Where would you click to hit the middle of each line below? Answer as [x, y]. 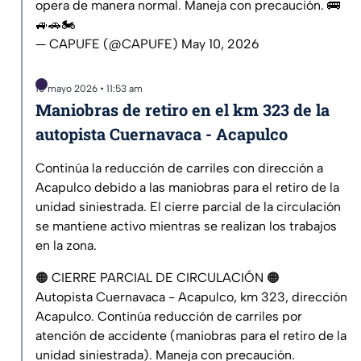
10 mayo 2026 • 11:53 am [89, 89]
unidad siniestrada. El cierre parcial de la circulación [188, 207]
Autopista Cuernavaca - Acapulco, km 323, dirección [191, 297]
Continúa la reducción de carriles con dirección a [179, 168]
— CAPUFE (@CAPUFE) [108, 44]
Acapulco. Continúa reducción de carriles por [169, 317]
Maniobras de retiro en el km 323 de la [183, 110]
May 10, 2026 [220, 44]
